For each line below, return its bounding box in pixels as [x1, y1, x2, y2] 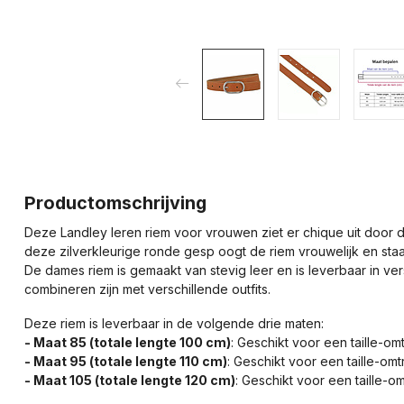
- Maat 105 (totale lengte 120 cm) [24, 372, 235, 388]
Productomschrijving [24, 191, 207, 214]
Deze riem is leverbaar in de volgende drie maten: [24, 315, 324, 331]
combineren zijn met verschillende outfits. [24, 280, 271, 297]
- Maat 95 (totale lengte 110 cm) [24, 353, 227, 369]
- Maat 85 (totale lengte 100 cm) [24, 334, 231, 350]
